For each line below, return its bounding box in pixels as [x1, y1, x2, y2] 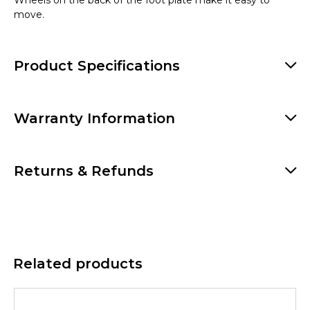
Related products [13, 255, 143, 272]
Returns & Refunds [14, 162, 154, 179]
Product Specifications [14, 57, 180, 74]
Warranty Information [14, 109, 175, 127]
